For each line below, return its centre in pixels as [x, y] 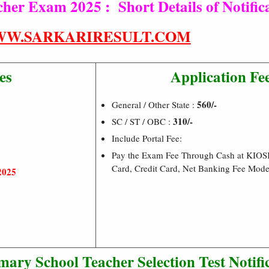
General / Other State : [154, 104]
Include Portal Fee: [147, 138]
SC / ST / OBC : [142, 121]
